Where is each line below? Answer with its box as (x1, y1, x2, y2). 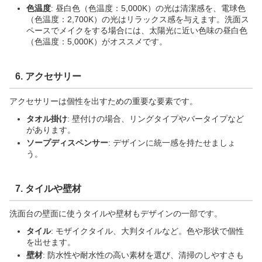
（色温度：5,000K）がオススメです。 (26, 36, 167, 46)
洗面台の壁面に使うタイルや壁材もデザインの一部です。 (9, 208, 222, 218)
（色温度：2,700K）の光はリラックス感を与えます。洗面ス (26, 14, 249, 24)
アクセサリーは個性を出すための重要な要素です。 (9, 96, 198, 106)
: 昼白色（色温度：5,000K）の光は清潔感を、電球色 (50, 3, 246, 13)
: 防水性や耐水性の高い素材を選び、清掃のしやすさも (42, 250, 244, 260)
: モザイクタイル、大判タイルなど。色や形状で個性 (50, 226, 244, 236)
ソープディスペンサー (26, 137, 108, 147)
